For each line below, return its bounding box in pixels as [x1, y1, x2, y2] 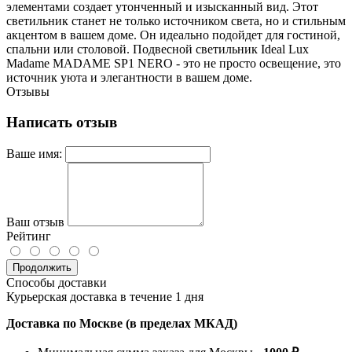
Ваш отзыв [6, 214, 64, 229]
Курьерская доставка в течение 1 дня [6, 289, 203, 303]
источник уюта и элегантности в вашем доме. [6, 71, 252, 85]
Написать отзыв [6, 114, 117, 131]
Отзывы [6, 85, 49, 99]
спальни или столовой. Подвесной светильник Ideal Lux [6, 42, 309, 57]
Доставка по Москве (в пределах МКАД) [6, 316, 237, 330]
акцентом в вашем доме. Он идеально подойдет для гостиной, [6, 28, 340, 42]
